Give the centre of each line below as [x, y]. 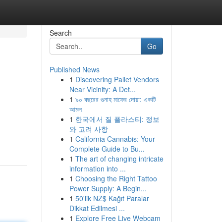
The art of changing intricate [119, 159]
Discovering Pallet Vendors [117, 79]
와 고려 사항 [88, 129]
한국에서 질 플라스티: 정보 [117, 119]
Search [60, 33]
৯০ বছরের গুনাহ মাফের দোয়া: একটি [115, 99]
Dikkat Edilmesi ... [97, 208]
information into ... [97, 168]
